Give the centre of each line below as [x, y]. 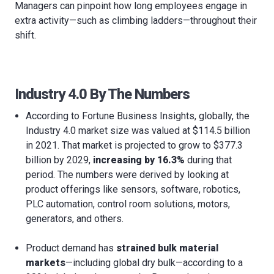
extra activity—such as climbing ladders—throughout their [136, 20]
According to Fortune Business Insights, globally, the [138, 116]
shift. [25, 35]
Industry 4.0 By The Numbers [102, 94]
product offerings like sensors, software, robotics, [133, 189]
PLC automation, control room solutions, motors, [128, 204]
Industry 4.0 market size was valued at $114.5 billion [138, 131]
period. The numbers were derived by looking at [128, 175]
